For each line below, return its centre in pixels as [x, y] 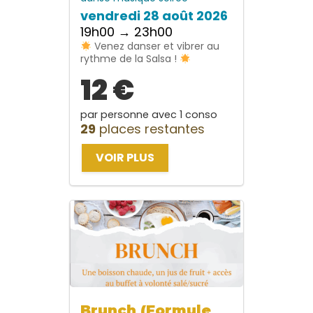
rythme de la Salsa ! [130, 59]
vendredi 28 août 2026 [154, 16]
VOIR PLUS [125, 158]
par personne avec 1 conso [149, 115]
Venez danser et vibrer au [155, 46]
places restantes [150, 129]
